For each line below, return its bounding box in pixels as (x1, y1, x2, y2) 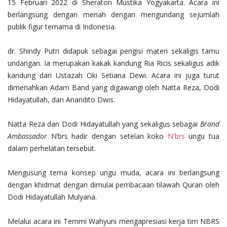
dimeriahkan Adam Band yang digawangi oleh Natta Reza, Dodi (8, 83, 219, 93)
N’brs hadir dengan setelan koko (47, 131, 168, 141)
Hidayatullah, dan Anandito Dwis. (8, 95, 115, 105)
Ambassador (8, 131, 47, 141)
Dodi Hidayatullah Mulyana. (8, 192, 97, 202)
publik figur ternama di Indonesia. (8, 22, 116, 32)
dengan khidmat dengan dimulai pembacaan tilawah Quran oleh (8, 180, 219, 190)
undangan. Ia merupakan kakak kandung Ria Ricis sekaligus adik (8, 58, 219, 68)
